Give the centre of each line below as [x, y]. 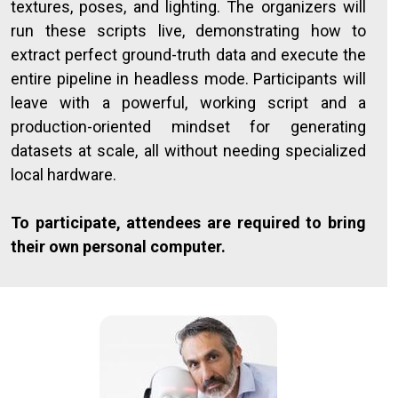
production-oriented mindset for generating [188, 127]
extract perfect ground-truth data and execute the [188, 55]
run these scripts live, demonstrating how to [188, 31]
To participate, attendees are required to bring [188, 223]
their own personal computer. [118, 247]
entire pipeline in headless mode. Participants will [188, 79]
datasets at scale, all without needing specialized [188, 151]
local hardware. [64, 175]
